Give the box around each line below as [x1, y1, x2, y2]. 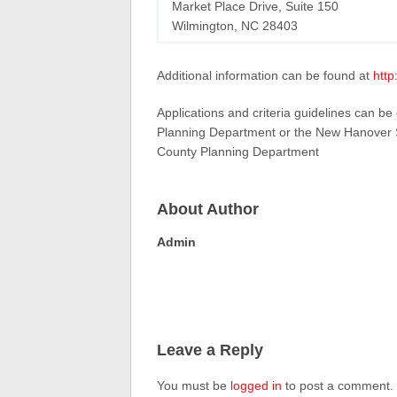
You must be [156, 378, 230, 393]
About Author [156, 200, 259, 218]
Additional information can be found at [156, 68, 373, 82]
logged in [230, 378, 282, 393]
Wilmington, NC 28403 [171, 19, 298, 33]
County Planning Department [156, 144, 319, 159]
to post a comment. [281, 378, 393, 393]
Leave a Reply [156, 340, 263, 359]
